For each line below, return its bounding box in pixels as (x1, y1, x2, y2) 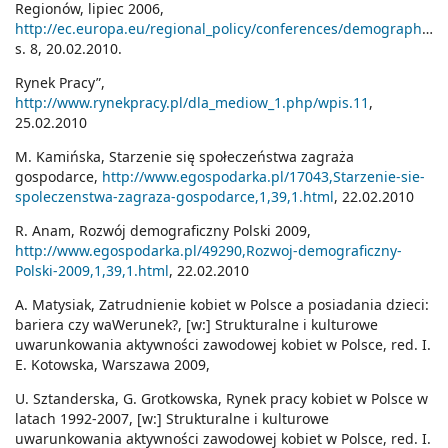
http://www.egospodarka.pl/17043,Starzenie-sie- (102, 167, 425, 187)
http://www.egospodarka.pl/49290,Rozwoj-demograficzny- (15, 241, 402, 261)
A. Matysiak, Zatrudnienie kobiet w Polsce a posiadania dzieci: (15, 295, 429, 315)
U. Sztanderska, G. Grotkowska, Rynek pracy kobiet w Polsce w (15, 389, 428, 409)
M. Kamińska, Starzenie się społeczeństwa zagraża (15, 147, 354, 167)
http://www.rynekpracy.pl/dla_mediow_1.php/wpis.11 (15, 93, 369, 113)
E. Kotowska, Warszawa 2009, (15, 355, 210, 375)
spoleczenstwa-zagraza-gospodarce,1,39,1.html (15, 187, 334, 207)
